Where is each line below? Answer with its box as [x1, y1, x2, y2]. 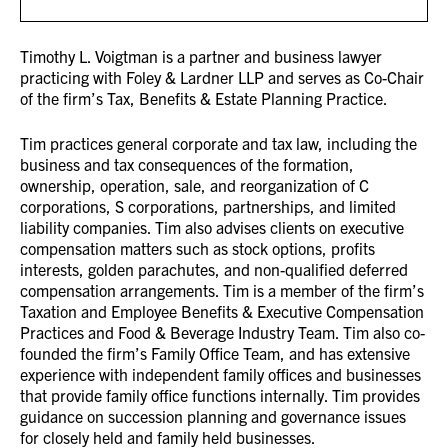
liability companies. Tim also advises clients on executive [20, 216, 404, 237]
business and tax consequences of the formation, [20, 153, 354, 174]
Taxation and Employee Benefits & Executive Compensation [20, 300, 424, 321]
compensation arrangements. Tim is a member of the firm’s [20, 279, 424, 300]
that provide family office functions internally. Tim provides [20, 384, 420, 405]
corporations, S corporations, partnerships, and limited [20, 195, 396, 216]
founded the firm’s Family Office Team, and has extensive [20, 342, 410, 363]
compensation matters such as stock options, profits [20, 237, 375, 258]
